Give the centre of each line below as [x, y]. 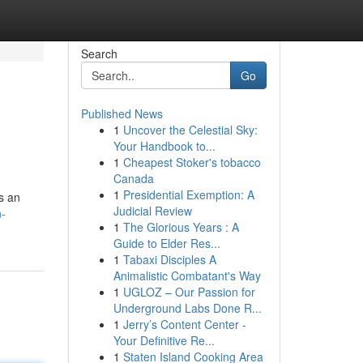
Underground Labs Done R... [187, 308]
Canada [133, 178]
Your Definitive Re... [164, 340]
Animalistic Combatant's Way [187, 275]
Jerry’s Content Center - [184, 324]
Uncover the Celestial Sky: [190, 130]
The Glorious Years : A [181, 227]
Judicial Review [152, 211]
